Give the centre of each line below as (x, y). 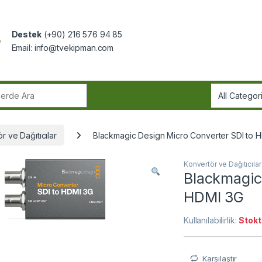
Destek (26, 35)
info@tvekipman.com (74, 48)
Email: (23, 48)
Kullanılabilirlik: (211, 220)
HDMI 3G (214, 197)
